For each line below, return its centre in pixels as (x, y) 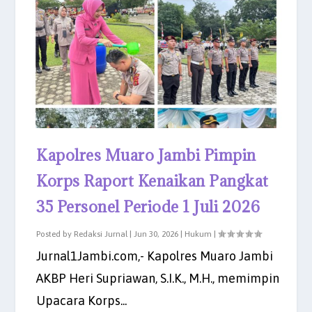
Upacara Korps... (82, 300)
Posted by (55, 234)
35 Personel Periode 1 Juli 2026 (148, 206)
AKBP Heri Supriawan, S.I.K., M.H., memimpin (158, 278)
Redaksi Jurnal (101, 234)
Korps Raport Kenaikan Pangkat (153, 180)
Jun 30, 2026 (156, 234)
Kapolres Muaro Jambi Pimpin (146, 155)
